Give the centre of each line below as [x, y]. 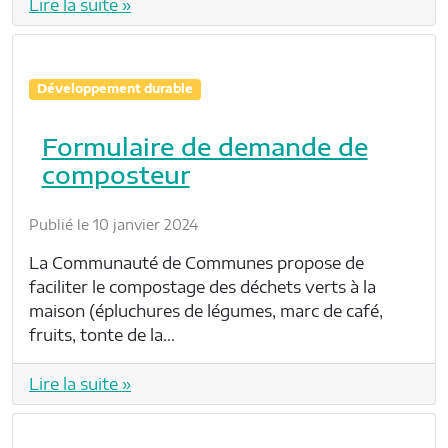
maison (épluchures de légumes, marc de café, [206, 310]
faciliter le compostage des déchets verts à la [202, 286]
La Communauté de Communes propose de [196, 262]
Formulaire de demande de [204, 145]
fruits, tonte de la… [102, 334]
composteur [115, 173]
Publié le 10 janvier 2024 [113, 224]
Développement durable [114, 89]
